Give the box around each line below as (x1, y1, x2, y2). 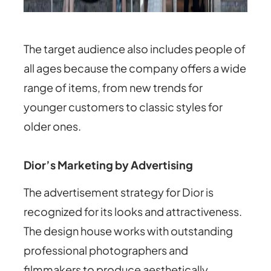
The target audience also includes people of (24, 42, 246, 56)
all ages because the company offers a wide (24, 61, 247, 76)
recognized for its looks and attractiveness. (24, 204, 243, 219)
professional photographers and (24, 243, 189, 258)
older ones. (24, 119, 82, 134)
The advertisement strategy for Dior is (24, 185, 214, 200)
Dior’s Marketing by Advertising (24, 158, 194, 172)
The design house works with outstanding (24, 224, 233, 238)
